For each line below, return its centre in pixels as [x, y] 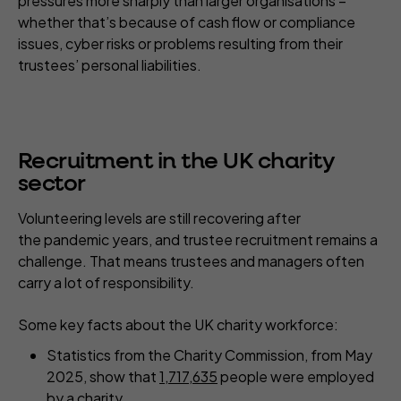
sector [52, 185]
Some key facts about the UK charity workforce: [178, 325]
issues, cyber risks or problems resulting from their [180, 44]
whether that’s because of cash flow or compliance [187, 22]
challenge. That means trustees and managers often [191, 261]
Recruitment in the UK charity [177, 162]
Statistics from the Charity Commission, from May [209, 355]
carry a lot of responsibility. [107, 283]
